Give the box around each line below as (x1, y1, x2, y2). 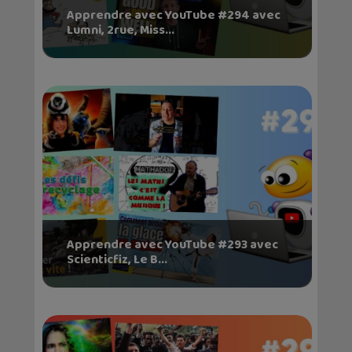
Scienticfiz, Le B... (66, 250, 167, 270)
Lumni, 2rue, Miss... (66, 20, 174, 41)
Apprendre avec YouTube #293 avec (66, 235, 278, 255)
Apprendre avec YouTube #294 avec (66, 5, 280, 26)
